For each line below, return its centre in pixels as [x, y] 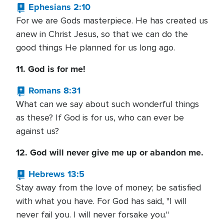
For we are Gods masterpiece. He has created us [112, 20]
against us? [37, 131]
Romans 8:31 [54, 90]
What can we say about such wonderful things [107, 104]
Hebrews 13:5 [56, 174]
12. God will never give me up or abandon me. [110, 152]
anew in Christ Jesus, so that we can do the [102, 34]
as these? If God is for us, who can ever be [100, 117]
